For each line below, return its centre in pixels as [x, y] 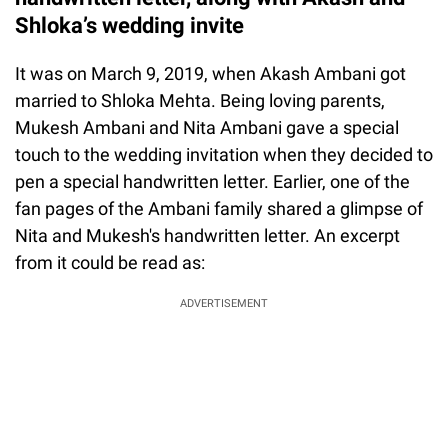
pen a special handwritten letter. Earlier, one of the [212, 181]
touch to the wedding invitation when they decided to [224, 154]
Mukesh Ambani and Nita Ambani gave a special [207, 127]
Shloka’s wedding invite [129, 25]
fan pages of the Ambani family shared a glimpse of [219, 208]
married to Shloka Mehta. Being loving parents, [200, 100]
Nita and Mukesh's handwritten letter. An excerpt [207, 235]
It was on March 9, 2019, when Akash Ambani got [210, 73]
